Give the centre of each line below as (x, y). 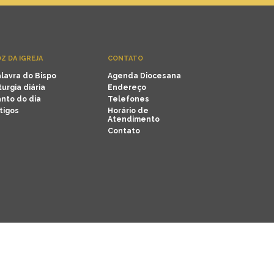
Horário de (128, 111)
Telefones (128, 99)
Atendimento (134, 119)
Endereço (127, 87)
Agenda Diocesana (144, 76)
